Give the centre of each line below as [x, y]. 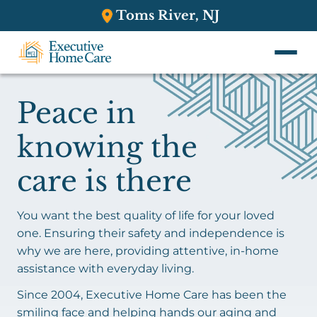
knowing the [107, 147]
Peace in [76, 113]
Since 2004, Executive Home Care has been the [152, 295]
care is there [104, 181]
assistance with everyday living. [105, 269]
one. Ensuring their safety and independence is [151, 233]
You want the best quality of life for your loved [146, 215]
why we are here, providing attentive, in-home [148, 251]
